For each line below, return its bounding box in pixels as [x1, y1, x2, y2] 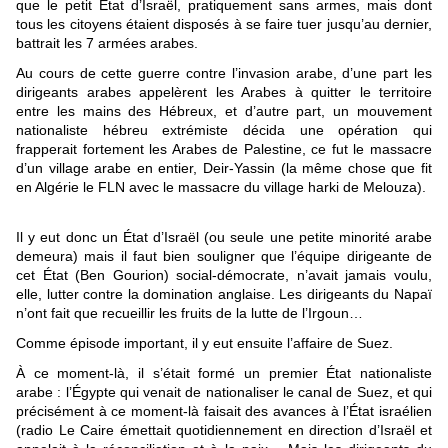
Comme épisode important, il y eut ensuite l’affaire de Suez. [16, 335, 393, 352]
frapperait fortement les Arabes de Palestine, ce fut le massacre [16, 141, 432, 158]
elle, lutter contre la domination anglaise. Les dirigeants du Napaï [16, 286, 432, 303]
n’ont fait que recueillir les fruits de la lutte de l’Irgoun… [16, 305, 367, 322]
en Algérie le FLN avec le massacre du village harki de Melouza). [16, 179, 426, 196]
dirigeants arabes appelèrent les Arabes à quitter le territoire [16, 84, 432, 101]
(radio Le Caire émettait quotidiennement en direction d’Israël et [16, 422, 432, 439]
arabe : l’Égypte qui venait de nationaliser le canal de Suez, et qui [16, 384, 432, 401]
